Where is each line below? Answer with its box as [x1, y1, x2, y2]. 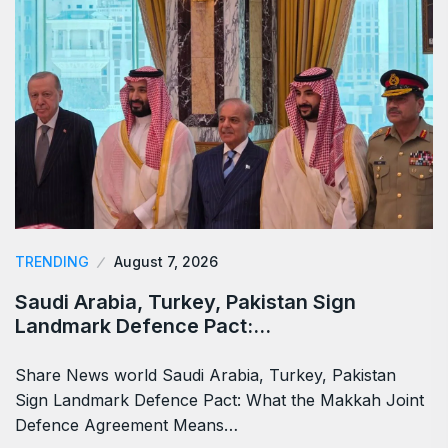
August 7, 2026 [114, 252, 218, 270]
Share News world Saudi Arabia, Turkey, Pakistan [15, 364, 396, 385]
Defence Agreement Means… [15, 414, 238, 435]
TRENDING [15, 252, 89, 270]
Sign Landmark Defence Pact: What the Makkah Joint [15, 389, 424, 410]
